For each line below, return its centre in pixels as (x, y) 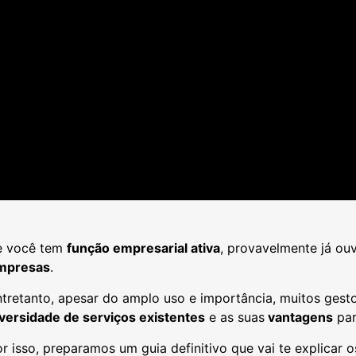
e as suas (235, 317)
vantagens (299, 317)
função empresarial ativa (143, 248)
